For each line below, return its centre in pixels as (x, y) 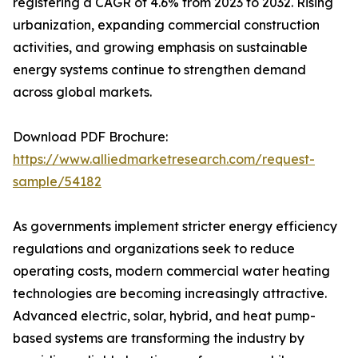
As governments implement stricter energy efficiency (175, 227)
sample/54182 (57, 182)
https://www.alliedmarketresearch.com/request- (164, 159)
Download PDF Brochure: (90, 137)
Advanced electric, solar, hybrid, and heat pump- (164, 316)
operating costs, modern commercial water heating (171, 271)
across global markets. (82, 92)
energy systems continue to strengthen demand (159, 70)
